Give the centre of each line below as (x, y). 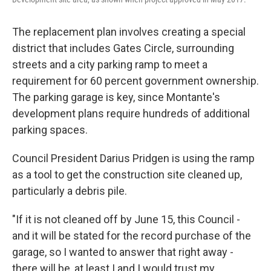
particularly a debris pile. (70, 191)
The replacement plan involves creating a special (129, 32)
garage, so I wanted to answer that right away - (123, 252)
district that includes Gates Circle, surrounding (123, 48)
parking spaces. (50, 130)
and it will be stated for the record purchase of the (132, 236)
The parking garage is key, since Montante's (116, 97)
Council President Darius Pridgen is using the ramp (133, 158)
